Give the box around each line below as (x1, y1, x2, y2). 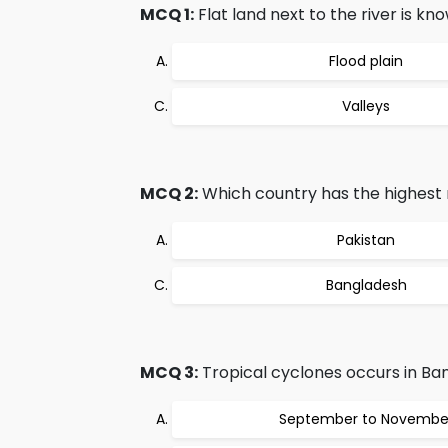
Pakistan (337, 230, 395, 250)
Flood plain (329, 51, 403, 71)
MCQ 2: (140, 182, 198, 205)
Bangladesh (325, 275, 407, 295)
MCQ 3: (140, 361, 198, 384)
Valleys (342, 96, 390, 116)
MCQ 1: (140, 3, 194, 26)
